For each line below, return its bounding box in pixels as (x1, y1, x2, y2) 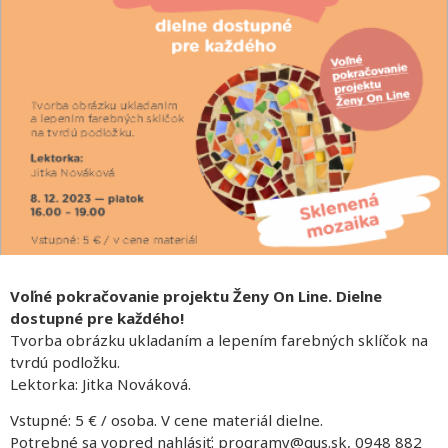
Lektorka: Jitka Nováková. (10, 373, 191, 394)
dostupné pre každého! (10, 307, 184, 328)
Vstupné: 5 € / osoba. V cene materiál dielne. (10, 409, 323, 430)
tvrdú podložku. (10, 351, 120, 372)
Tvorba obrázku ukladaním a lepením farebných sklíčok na (10, 329, 428, 350)
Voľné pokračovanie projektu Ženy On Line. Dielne (10, 285, 382, 306)
